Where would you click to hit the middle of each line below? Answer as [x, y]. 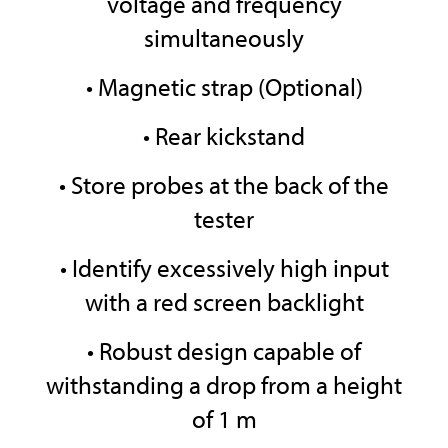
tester [224, 219]
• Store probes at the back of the [224, 185]
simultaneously [224, 38]
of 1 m [224, 419]
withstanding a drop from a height [224, 385]
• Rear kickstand [224, 136]
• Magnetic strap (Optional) [224, 87]
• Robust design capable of [224, 351]
